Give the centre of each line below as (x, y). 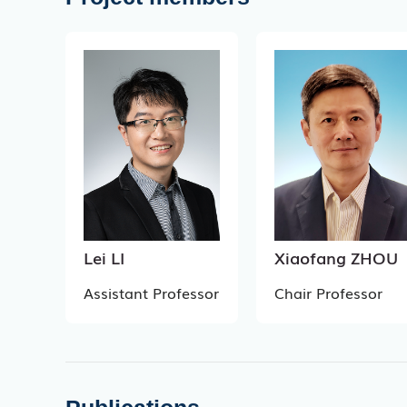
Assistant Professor (151, 292)
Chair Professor (328, 292)
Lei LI (104, 257)
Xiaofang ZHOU (336, 257)
